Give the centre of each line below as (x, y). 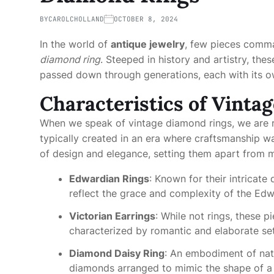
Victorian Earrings (112, 216)
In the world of (75, 44)
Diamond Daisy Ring (117, 253)
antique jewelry (148, 44)
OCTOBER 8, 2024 (146, 19)
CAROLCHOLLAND (76, 19)
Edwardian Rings (109, 179)
